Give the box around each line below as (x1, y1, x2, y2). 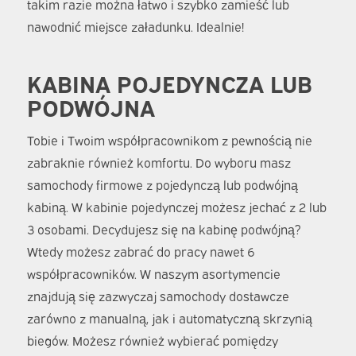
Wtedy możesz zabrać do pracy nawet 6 (26, 242, 255, 261)
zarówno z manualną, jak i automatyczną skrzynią (26, 309, 312, 327)
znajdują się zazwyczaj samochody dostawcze (26, 287, 289, 305)
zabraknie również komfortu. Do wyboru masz (26, 153, 291, 172)
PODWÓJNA (26, 91, 155, 122)
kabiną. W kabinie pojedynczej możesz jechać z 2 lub (26, 198, 327, 216)
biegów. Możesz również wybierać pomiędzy (26, 331, 278, 350)
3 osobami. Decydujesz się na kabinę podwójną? (26, 220, 301, 238)
